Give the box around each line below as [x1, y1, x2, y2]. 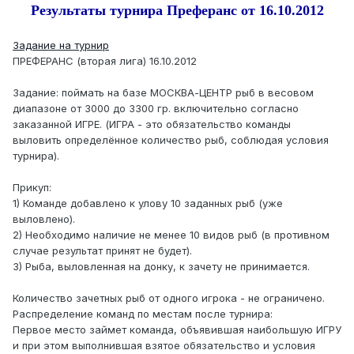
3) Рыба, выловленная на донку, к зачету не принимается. [13, 260, 310, 273]
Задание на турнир [13, 39, 109, 52]
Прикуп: [13, 181, 51, 194]
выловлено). [13, 213, 75, 226]
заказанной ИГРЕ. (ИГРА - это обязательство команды [13, 118, 291, 131]
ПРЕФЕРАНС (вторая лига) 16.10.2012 [13, 55, 197, 68]
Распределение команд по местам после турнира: [13, 307, 273, 321]
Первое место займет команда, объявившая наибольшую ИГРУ [13, 323, 341, 337]
